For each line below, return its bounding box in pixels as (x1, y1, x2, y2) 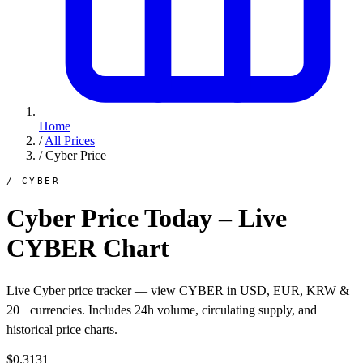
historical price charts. (6, 322, 117, 336)
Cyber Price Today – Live (6, 203, 287, 233)
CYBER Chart (6, 233, 169, 263)
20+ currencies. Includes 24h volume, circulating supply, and (6, 302, 317, 317)
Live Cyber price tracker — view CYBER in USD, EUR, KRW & (6, 283, 349, 297)
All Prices (45, 134, 95, 147)
